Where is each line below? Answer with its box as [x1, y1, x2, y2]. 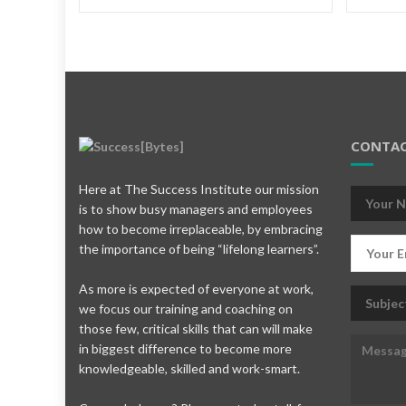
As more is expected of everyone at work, [79, 281, 314, 297]
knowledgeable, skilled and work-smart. [79, 361, 300, 377]
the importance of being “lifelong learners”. [79, 241, 319, 257]
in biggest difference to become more [79, 341, 292, 357]
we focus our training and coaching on [79, 301, 293, 317]
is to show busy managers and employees [79, 201, 313, 217]
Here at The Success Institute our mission [79, 181, 319, 198]
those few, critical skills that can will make [79, 321, 313, 337]
